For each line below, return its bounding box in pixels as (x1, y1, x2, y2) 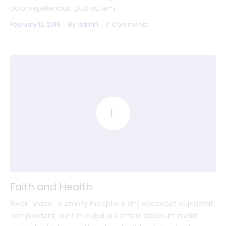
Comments (111, 20, 149, 29)
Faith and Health (10, 179, 92, 194)
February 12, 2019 (10, 20, 61, 29)
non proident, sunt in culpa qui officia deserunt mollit (10, 210, 197, 221)
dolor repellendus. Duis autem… (10, 3, 120, 14)
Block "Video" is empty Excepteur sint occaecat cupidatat (10, 198, 213, 209)
